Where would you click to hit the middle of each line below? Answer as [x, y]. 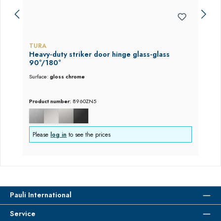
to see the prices [89, 134]
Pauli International [41, 195]
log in [59, 134]
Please [42, 134]
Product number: [51, 101]
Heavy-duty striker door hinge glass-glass [99, 54]
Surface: [39, 77]
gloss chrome [67, 77]
